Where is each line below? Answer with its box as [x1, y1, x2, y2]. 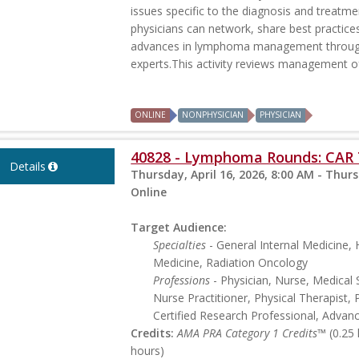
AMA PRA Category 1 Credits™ [177, 325, 327, 341]
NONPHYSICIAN [182, 109, 244, 121]
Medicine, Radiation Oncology [153, 255, 309, 271]
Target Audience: [131, 220, 228, 236]
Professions [153, 272, 211, 288]
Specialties [153, 237, 207, 253]
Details [9, 159, 46, 175]
